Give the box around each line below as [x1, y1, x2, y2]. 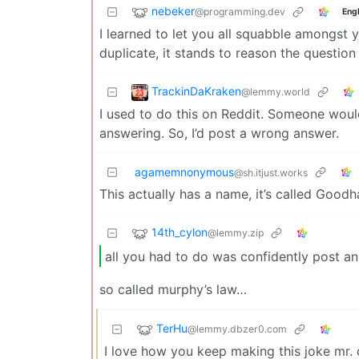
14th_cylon [151, 225, 208, 240]
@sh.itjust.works [234, 167, 308, 179]
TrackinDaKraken [151, 84, 241, 99]
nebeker [151, 4, 195, 18]
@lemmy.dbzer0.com [188, 323, 287, 336]
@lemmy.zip [208, 227, 264, 240]
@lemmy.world [241, 86, 310, 99]
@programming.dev [195, 6, 285, 18]
